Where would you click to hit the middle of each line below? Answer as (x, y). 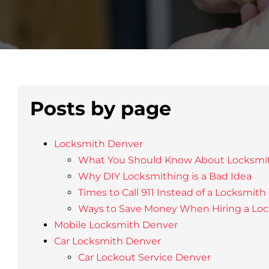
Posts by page (100, 108)
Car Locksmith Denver (107, 241)
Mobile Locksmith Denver (116, 225)
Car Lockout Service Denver (144, 257)
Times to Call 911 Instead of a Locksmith (172, 192)
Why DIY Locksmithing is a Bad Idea (165, 176)
